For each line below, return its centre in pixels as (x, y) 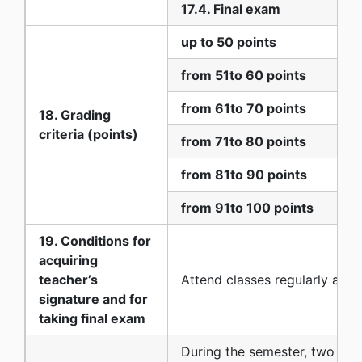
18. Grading (75, 114)
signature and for (93, 299)
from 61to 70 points (244, 108)
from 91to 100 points (247, 207)
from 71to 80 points (244, 141)
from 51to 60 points (244, 75)
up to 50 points (229, 42)
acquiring (68, 260)
